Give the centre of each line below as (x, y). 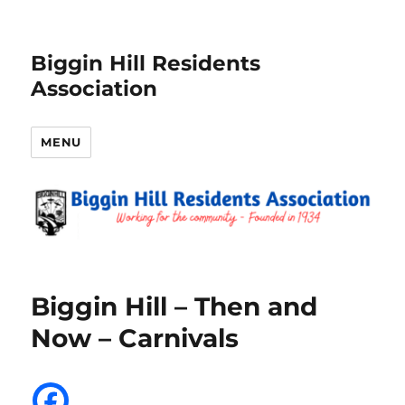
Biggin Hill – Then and (174, 306)
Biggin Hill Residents (146, 63)
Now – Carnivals (135, 338)
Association (94, 89)
